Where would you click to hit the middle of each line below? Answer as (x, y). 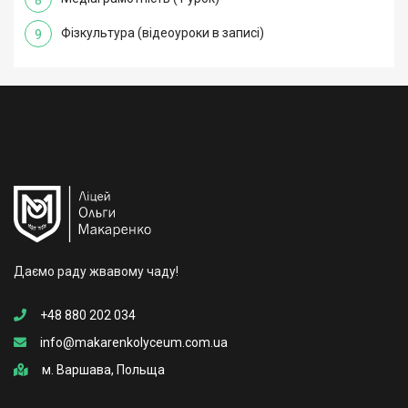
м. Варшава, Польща (103, 370)
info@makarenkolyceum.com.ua (134, 343)
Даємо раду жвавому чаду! (96, 272)
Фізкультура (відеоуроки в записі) (163, 32)
